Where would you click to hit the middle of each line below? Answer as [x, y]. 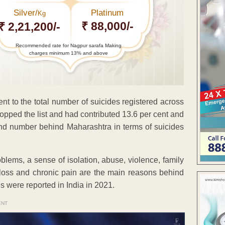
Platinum [107, 13]
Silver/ [25, 13]
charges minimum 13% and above [68, 53]
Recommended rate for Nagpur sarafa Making [68, 45]
